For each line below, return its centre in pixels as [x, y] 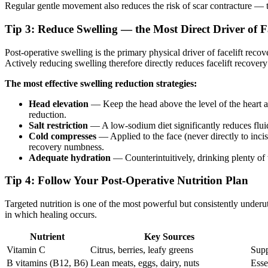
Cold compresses [63, 136]
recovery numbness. [66, 147]
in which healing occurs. [51, 214]
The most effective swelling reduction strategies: [101, 83]
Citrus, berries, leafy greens [142, 249]
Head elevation [59, 103]
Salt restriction [58, 125]
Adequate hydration [70, 157]
